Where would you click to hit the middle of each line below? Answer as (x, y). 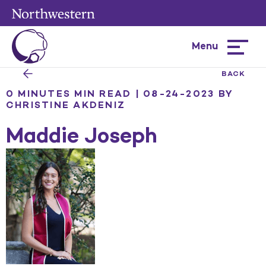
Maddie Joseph (82, 135)
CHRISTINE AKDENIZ (66, 105)
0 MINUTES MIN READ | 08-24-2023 (110, 94)
